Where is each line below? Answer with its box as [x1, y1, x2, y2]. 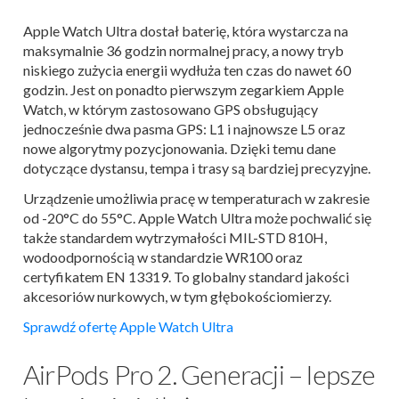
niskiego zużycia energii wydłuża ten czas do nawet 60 [23, 61, 351, 78]
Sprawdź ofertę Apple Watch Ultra [23, 317, 233, 335]
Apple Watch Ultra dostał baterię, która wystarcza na [23, 21, 348, 39]
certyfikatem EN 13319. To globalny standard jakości [23, 267, 349, 285]
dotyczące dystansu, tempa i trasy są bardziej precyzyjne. [23, 159, 370, 176]
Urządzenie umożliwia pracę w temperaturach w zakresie [23, 189, 370, 207]
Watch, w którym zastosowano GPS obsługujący [23, 100, 318, 118]
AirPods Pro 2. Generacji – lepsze [23, 357, 376, 390]
